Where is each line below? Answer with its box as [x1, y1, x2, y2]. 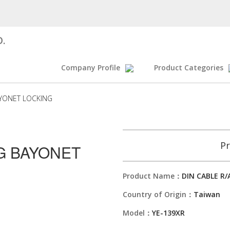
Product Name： [123, 171, 182, 181]
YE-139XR [152, 208, 185, 218]
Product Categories [154, 63, 223, 72]
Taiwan [194, 189, 220, 199]
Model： [123, 208, 152, 218]
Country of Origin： [123, 189, 194, 199]
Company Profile [61, 63, 120, 72]
